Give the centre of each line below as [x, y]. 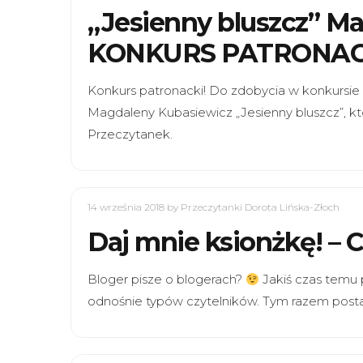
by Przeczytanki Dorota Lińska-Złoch [253, 207]
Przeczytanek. [130, 134]
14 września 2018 [127, 207]
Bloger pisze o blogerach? [167, 279]
